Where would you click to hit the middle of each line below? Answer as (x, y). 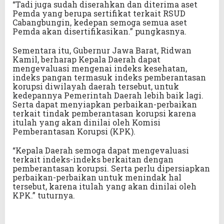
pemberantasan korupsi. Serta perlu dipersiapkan (111, 168)
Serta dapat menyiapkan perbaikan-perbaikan (105, 104)
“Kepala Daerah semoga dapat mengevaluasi (101, 150)
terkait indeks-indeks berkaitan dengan (93, 159)
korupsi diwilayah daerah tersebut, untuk (96, 86)
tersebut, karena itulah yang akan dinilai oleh (104, 186)
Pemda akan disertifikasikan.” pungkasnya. (99, 31)
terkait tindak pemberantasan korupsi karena (104, 113)
